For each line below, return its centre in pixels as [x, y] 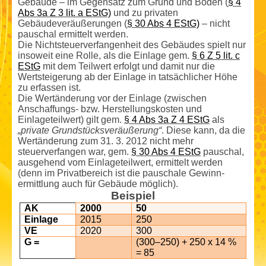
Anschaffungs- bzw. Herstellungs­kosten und [110, 109]
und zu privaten [145, 12]
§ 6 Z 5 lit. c [216, 55]
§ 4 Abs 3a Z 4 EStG [167, 119]
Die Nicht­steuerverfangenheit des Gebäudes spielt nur [132, 45]
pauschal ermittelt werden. [73, 34]
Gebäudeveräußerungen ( [72, 23]
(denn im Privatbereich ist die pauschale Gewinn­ [121, 173]
